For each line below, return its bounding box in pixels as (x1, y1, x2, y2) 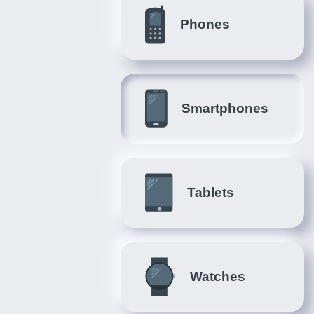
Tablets (187, 185, 234, 200)
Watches (190, 269, 245, 284)
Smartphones (182, 101, 268, 116)
